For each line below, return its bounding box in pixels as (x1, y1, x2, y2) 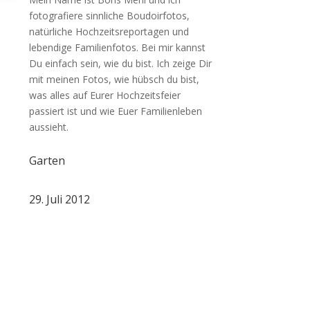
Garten (29, 153, 66, 169)
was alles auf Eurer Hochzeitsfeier (29, 88, 181, 102)
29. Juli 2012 (29, 192, 91, 207)
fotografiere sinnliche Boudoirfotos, (29, 8, 190, 22)
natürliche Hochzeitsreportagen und (29, 24, 190, 38)
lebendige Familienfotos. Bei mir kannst (29, 40, 206, 54)
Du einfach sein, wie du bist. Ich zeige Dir (29, 56, 212, 70)
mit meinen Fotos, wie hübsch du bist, (29, 72, 200, 86)
